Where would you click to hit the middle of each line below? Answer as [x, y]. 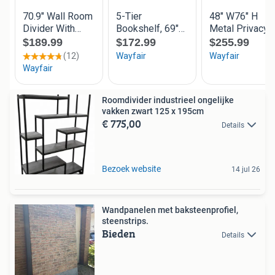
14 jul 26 [246, 170]
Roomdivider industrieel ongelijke [168, 100]
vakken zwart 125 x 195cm [153, 111]
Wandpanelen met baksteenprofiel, [170, 210]
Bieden [119, 234]
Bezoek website [131, 169]
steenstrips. [125, 221]
